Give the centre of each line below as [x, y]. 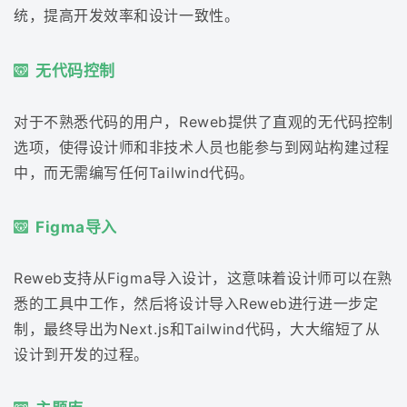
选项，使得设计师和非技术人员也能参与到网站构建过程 [202, 147]
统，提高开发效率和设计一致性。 [127, 16]
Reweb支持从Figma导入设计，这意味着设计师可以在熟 [203, 278]
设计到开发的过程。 [81, 354]
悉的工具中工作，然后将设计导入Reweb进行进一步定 [196, 303]
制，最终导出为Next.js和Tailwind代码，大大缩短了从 [197, 328]
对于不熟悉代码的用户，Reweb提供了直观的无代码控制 [203, 121]
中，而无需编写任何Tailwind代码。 [134, 172]
